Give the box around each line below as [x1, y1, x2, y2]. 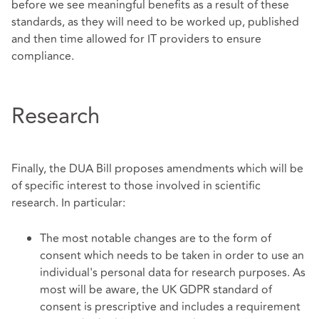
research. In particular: [11, 194, 125, 211]
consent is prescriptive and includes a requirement [40, 298, 300, 315]
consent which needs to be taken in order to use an [40, 246, 304, 264]
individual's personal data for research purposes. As [40, 263, 305, 281]
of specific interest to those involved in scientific [11, 177, 261, 194]
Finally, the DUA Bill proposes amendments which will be [11, 159, 303, 177]
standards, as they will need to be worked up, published [11, 13, 299, 31]
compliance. [11, 47, 74, 65]
